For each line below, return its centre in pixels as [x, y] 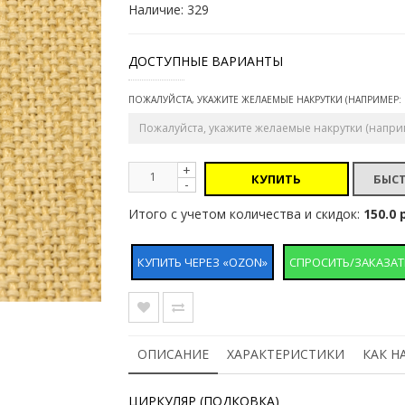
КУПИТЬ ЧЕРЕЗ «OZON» [202, 262]
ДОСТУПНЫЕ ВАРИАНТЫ [205, 61]
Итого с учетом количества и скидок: [245, 213]
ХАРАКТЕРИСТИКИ [285, 353]
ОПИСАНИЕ [173, 353]
